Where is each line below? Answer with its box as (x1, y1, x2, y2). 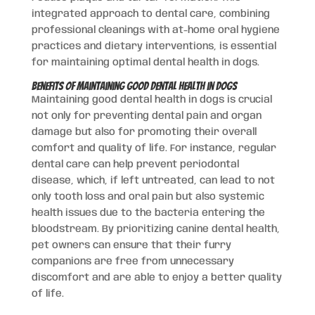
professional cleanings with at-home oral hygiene (31, 25, 280, 35)
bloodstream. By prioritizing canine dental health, (31, 224, 280, 234)
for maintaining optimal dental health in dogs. (31, 57, 259, 67)
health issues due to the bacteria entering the (31, 207, 265, 218)
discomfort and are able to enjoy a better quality (31, 272, 282, 283)
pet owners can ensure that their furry (31, 240, 231, 250)
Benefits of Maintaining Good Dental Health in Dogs (31, 79, 237, 92)
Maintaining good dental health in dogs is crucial (31, 94, 272, 105)
